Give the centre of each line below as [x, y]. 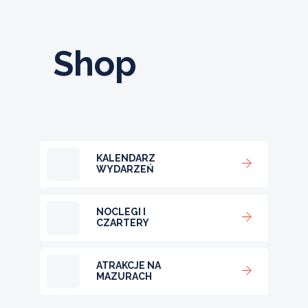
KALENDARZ [126, 158]
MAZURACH [124, 277]
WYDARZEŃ [125, 169]
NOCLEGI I [121, 212]
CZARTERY [123, 223]
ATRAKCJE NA [129, 266]
